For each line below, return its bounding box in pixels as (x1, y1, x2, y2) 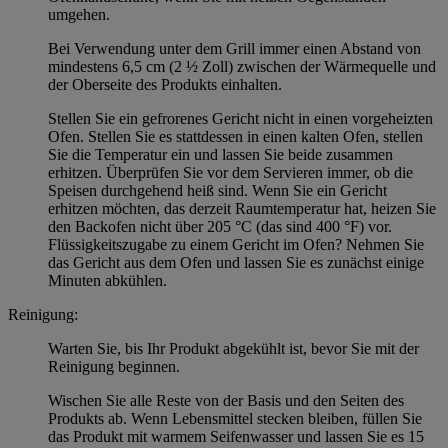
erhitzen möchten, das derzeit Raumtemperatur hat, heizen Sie (48, 199, 436, 217)
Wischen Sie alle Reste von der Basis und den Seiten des (48, 391, 404, 409)
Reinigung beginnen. (48, 357, 180, 375)
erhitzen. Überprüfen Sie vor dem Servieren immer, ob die (48, 163, 413, 181)
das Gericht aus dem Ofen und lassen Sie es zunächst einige (48, 253, 424, 271)
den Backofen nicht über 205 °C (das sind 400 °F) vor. (48, 217, 392, 235)
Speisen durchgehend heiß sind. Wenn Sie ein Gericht (48, 181, 387, 199)
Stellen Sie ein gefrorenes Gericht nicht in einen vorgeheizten (48, 109, 433, 127)
